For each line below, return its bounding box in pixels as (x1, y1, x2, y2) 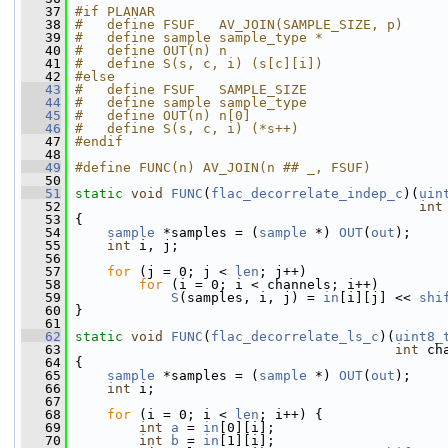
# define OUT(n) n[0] (75, 108, 251, 123)
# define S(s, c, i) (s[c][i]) (75, 56, 323, 71)
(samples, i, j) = (179, 290, 323, 305)
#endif (75, 134, 123, 149)
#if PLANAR (75, 4, 155, 19)
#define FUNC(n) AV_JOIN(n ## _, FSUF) (75, 160, 371, 175)
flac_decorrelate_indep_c (211, 186, 403, 201)
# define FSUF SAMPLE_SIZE (75, 82, 307, 97)
